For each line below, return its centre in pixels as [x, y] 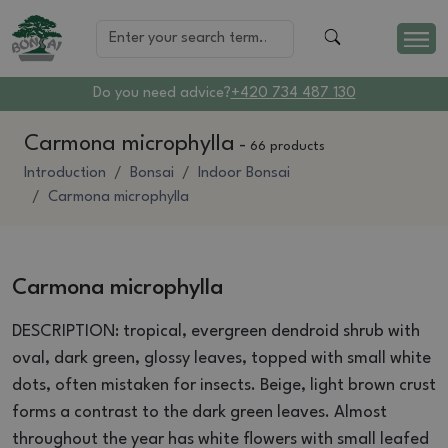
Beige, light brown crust [348, 386]
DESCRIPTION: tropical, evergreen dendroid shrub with [216, 332]
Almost [360, 413]
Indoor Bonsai [244, 174]
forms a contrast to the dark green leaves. [173, 413]
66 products [287, 147]
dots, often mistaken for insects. [136, 386]
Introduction [65, 174]
